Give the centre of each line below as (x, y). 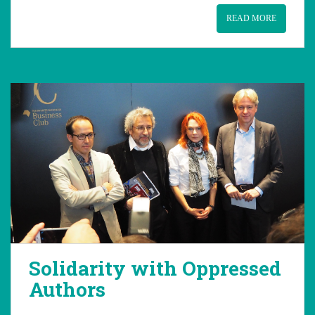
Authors (67, 289)
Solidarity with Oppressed (155, 268)
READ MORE (251, 18)
